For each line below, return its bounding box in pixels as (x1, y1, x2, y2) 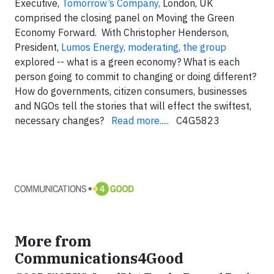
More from (15, 232, 91, 251)
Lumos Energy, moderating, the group (61, 41, 226, 53)
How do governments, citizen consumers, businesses (15, 85, 247, 97)
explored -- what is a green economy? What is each (15, 56, 240, 68)
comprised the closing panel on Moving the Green (15, 12, 234, 24)
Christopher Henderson (124, 26, 227, 39)
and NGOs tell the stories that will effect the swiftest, (15, 100, 251, 112)
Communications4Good (15, 249, 183, 268)
